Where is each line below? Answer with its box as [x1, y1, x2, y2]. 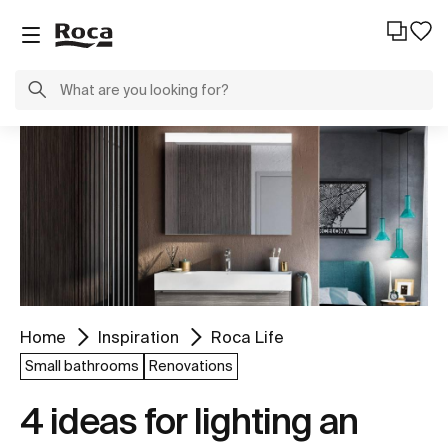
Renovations [149, 357, 233, 374]
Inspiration [98, 327, 179, 346]
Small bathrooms [25, 357, 139, 374]
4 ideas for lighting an [20, 399, 358, 441]
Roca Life [211, 327, 284, 346]
